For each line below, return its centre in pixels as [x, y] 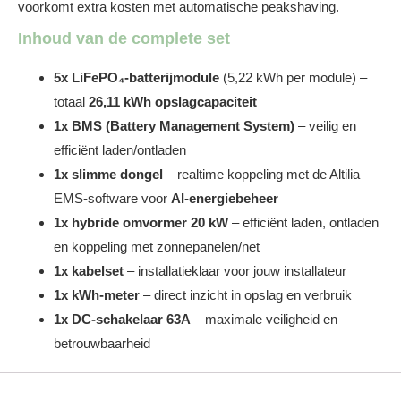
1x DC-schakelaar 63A [122, 319]
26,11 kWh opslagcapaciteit [173, 102]
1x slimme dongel [108, 174]
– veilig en [325, 126]
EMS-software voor [112, 198]
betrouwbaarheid [102, 343]
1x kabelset [89, 271]
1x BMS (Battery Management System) [174, 126]
